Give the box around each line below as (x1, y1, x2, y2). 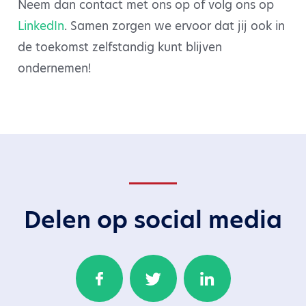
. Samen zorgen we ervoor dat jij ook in (64, 17, 285, 34)
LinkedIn (18, 17, 64, 34)
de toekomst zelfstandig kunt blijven (18, 38, 222, 55)
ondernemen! (18, 59, 91, 76)
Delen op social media (24, 203, 282, 236)
